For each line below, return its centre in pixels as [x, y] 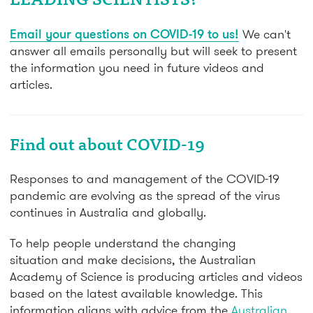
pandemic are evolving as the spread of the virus [145, 196]
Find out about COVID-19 [107, 147]
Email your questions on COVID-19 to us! [124, 34]
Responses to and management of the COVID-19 [145, 179]
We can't [267, 34]
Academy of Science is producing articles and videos [156, 277]
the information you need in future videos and [137, 68]
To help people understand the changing [123, 243]
